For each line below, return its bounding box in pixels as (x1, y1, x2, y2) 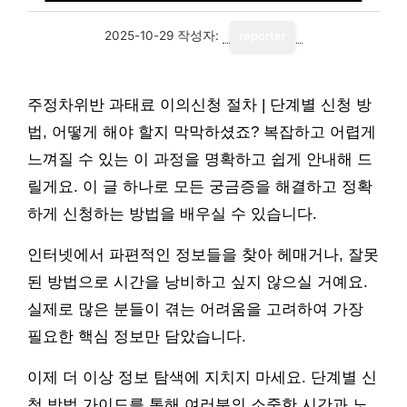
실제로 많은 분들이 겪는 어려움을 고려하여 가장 (27, 301, 363, 318)
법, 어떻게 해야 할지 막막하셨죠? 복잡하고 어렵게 (27, 124, 376, 141)
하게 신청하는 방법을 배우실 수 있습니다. (27, 205, 317, 223)
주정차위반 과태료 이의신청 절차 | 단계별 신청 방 (27, 96, 372, 114)
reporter (239, 29, 286, 43)
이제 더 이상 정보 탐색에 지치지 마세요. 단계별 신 (27, 369, 377, 386)
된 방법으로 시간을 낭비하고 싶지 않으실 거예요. (27, 273, 368, 291)
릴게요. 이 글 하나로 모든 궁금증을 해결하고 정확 (27, 178, 372, 195)
